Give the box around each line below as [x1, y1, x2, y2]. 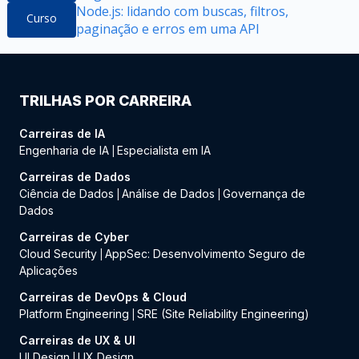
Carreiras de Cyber [19, 229, 129, 244]
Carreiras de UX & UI [19, 333, 135, 347]
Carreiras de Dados [19, 169, 131, 184]
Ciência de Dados [19, 186, 114, 200]
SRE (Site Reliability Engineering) [137, 306, 309, 321]
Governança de [223, 186, 305, 200]
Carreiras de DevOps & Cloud [19, 289, 187, 304]
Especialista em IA [117, 143, 211, 157]
